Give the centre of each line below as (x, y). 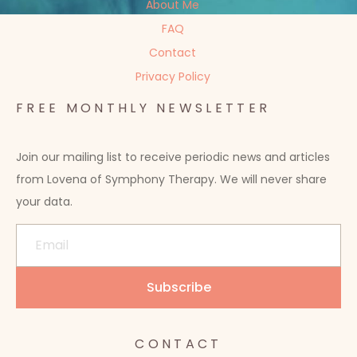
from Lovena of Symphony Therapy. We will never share (171, 179)
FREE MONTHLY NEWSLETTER (143, 108)
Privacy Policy (173, 76)
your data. (44, 202)
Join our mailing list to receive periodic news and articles (173, 157)
